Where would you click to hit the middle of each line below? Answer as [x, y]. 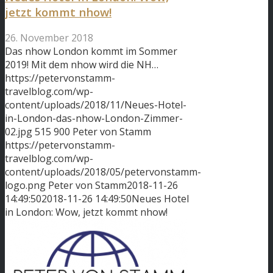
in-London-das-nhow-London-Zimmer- [94, 118]
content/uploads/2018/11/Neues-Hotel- [96, 105]
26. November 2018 [49, 37]
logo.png [25, 185]
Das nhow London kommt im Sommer [91, 51]
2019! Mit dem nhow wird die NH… [82, 64]
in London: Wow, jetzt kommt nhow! [86, 212]
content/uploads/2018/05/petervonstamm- [103, 172]
